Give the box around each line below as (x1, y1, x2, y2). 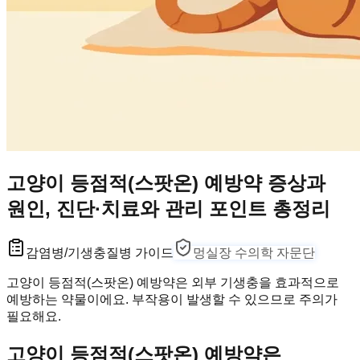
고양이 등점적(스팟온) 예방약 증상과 (6, 171, 325, 194)
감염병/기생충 (26, 245, 106, 260)
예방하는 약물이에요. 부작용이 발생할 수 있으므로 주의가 (6, 292, 337, 306)
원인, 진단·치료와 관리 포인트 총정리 (6, 197, 330, 219)
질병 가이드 (106, 245, 174, 260)
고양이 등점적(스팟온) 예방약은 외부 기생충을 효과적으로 (6, 275, 339, 289)
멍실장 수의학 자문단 (193, 245, 315, 260)
